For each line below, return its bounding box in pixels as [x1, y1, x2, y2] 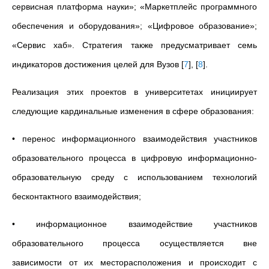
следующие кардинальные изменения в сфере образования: [12, 106, 254, 116]
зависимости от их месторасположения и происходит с [12, 258, 257, 267]
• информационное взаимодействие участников [12, 219, 257, 229]
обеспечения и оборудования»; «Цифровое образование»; [12, 21, 257, 31]
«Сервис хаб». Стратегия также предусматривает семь [12, 40, 257, 50]
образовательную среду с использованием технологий [12, 172, 257, 182]
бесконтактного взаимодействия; [12, 192, 141, 201]
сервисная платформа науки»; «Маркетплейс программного [12, 2, 257, 11]
